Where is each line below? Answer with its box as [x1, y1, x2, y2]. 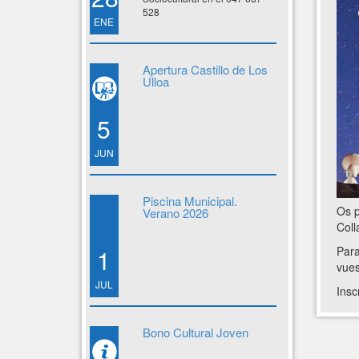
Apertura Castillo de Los [142, 61, 268, 78]
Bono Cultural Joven [142, 324, 248, 341]
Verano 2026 [142, 204, 208, 221]
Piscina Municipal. [142, 192, 237, 209]
